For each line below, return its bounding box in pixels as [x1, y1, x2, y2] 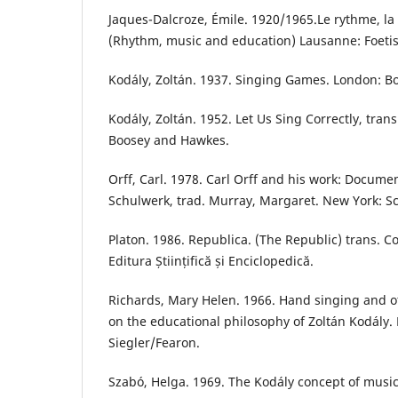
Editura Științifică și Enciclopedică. [108, 252, 314, 270]
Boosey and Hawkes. [108, 131, 229, 149]
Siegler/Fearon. [108, 334, 200, 352]
